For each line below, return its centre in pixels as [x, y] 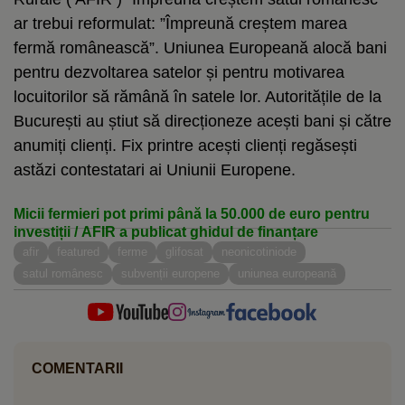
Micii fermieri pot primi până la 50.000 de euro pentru [192, 213]
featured [78, 251]
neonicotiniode [259, 251]
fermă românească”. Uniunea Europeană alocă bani [200, 47]
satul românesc [63, 273]
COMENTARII [77, 368]
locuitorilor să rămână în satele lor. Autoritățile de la [198, 96]
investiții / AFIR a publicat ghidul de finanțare [166, 231]
